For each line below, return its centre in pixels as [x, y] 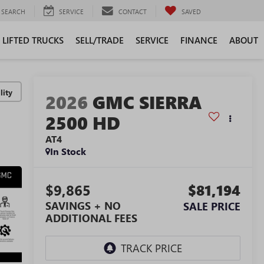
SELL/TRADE [100, 40]
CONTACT [133, 11]
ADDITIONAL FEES [91, 218]
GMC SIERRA [147, 102]
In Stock [68, 151]
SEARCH [13, 11]
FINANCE [199, 40]
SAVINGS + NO [83, 206]
